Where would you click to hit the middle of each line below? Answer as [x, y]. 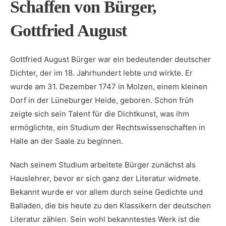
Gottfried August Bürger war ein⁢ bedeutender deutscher [110, 59]
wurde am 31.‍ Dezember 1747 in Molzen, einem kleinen [109, 87]
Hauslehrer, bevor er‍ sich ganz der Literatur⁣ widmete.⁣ [105, 178]
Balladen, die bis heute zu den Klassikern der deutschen [110, 206]
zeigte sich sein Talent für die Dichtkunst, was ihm [100, 114]
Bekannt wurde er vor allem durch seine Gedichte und [106, 192]
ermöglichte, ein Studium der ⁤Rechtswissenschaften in [108, 127]
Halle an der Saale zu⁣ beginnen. [67, 141]
